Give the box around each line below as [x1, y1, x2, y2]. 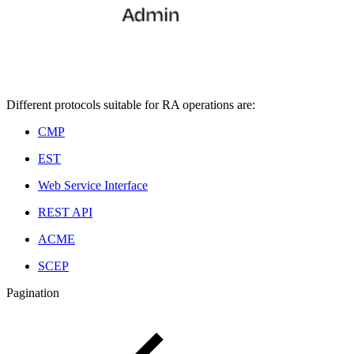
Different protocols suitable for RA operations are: [6, 97, 255, 111]
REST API [38, 205, 92, 219]
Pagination [6, 285, 59, 299]
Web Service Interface [38, 178, 148, 192]
